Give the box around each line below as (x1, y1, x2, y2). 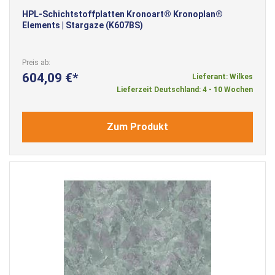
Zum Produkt (107, 120, 168, 133)
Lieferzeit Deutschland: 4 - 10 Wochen (117, 85, 253, 94)
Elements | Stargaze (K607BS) (22, 20, 143, 30)
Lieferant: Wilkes (192, 72, 253, 81)
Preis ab (22, 58, 48, 67)
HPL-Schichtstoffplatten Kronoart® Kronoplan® (22, 9, 223, 19)
